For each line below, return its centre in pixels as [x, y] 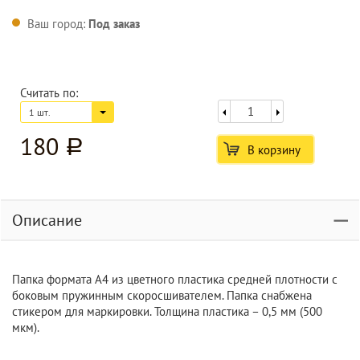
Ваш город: [58, 24]
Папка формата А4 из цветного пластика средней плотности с [175, 279]
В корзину [274, 150]
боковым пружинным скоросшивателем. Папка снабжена [162, 295]
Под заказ [114, 24]
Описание [47, 220]
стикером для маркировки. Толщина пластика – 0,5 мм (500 [167, 311]
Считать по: [49, 93]
